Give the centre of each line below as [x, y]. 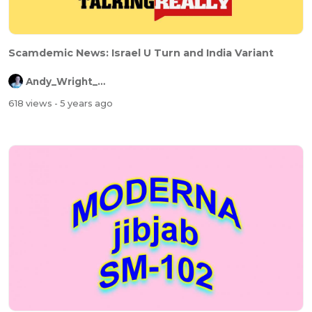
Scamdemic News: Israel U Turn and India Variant [141, 53]
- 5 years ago [84, 104]
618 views [31, 104]
